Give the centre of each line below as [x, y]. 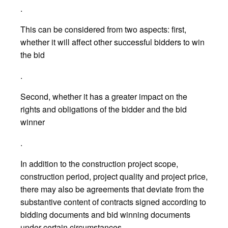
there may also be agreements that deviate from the [112, 189]
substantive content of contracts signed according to [113, 202]
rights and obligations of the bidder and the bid [104, 109]
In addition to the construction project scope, [99, 163]
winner [33, 122]
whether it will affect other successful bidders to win [112, 42]
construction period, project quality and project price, [114, 176]
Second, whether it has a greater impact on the [104, 96]
